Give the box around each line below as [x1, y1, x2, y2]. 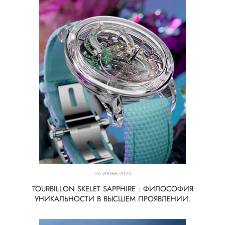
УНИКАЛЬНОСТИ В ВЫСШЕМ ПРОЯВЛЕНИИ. [34, 193, 191, 205]
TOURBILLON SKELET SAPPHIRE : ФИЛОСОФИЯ [32, 183, 193, 195]
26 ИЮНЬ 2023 [94, 170, 131, 178]
